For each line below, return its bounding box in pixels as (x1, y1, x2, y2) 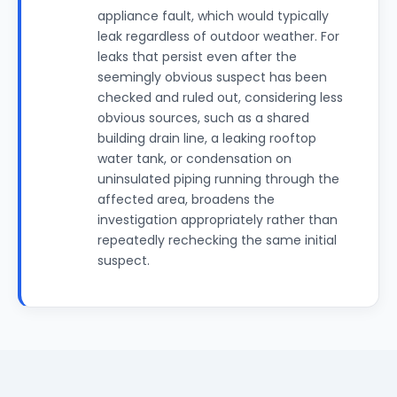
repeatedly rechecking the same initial (97, 231, 337, 249)
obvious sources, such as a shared (97, 109, 309, 127)
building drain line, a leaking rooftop (97, 129, 316, 147)
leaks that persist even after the (97, 48, 297, 66)
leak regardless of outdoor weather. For (97, 27, 339, 45)
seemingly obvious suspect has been (97, 68, 327, 86)
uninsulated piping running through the (97, 170, 339, 188)
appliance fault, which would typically (97, 7, 329, 25)
